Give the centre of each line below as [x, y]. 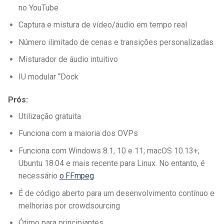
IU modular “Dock [48, 76]
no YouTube [38, 7]
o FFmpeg [76, 175]
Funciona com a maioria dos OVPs [78, 133]
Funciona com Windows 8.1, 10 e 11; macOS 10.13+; [109, 150]
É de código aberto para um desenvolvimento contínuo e [116, 193]
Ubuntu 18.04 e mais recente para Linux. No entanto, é [111, 163]
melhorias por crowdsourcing [69, 205]
